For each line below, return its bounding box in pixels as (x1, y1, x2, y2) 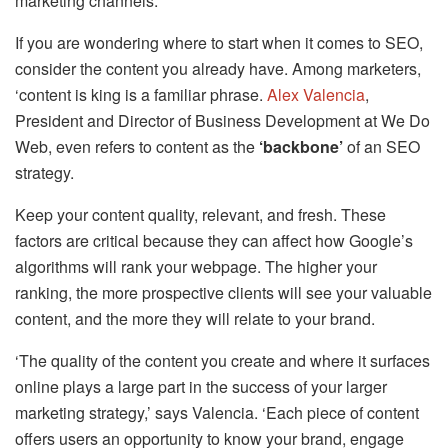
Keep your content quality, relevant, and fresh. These (15, 202, 386, 226)
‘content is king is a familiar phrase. (15, 82, 267, 106)
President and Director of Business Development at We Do (15, 108, 430, 132)
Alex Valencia (267, 82, 365, 106)
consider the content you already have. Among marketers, (15, 56, 421, 80)
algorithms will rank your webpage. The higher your (15, 254, 377, 278)
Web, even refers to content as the (15, 134, 259, 158)
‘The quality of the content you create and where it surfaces (15, 348, 430, 372)
